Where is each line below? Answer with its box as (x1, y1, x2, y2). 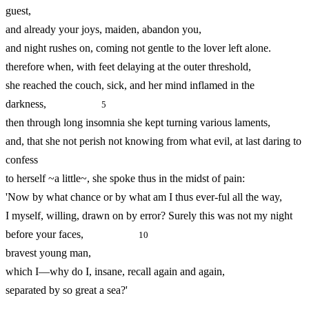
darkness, (6, 98, 101, 110)
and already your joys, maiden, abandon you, (6, 23, 201, 36)
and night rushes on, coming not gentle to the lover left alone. (6, 42, 271, 54)
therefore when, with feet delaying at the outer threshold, (6, 61, 251, 73)
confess (6, 154, 38, 166)
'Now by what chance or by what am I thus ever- (6, 191, 218, 203)
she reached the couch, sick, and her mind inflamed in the (6, 79, 255, 92)
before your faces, (6, 228, 139, 241)
